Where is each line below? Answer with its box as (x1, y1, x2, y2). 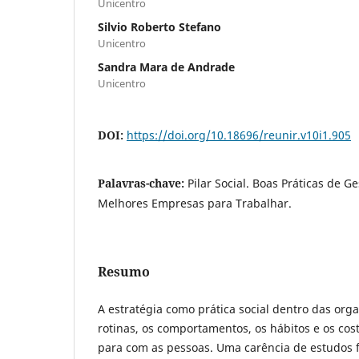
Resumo (98, 262, 150, 280)
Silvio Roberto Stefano (98, 18, 221, 34)
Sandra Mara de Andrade (98, 58, 235, 75)
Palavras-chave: (98, 175, 188, 191)
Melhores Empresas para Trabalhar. (98, 195, 292, 211)
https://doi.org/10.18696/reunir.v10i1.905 (127, 127, 351, 143)
